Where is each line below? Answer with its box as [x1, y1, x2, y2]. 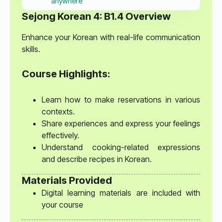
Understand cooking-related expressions [42, 142, 200, 152]
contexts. [42, 106, 75, 116]
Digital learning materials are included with [42, 187, 200, 198]
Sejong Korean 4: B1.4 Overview [22, 10, 170, 22]
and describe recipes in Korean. [42, 154, 152, 164]
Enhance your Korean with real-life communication [22, 32, 200, 42]
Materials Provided [22, 174, 112, 186]
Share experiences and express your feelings [42, 118, 200, 128]
